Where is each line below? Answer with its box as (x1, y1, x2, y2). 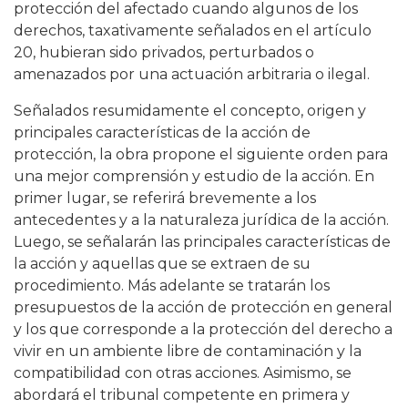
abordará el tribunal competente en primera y (14, 386, 350, 403)
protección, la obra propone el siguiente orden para (14, 146, 388, 163)
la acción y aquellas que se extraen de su (14, 255, 311, 272)
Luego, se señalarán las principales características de (14, 233, 391, 250)
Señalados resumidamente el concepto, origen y (14, 102, 366, 119)
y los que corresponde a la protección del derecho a (14, 321, 393, 338)
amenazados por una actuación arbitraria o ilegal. (14, 66, 370, 83)
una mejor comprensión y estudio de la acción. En (14, 168, 374, 185)
